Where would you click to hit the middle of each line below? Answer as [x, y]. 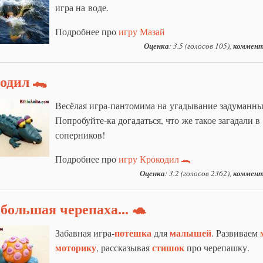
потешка [133, 232]
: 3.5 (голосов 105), [201, 45]
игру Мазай [142, 31]
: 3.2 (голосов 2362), [199, 173]
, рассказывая [124, 247]
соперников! [80, 134]
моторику [76, 247]
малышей [190, 232]
